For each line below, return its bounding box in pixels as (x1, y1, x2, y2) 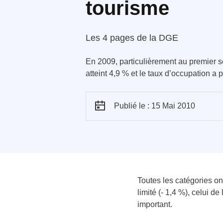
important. (137, 200, 172, 209)
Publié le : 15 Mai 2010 (114, 102, 195, 110)
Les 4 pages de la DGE (86, 33, 178, 43)
